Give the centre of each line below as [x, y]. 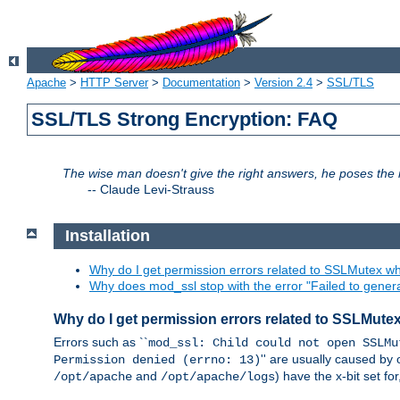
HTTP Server [114, 83]
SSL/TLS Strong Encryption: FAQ [185, 120]
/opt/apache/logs [218, 376]
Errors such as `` [101, 342]
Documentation [201, 83]
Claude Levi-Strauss [157, 190]
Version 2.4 [283, 83]
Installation [107, 236]
